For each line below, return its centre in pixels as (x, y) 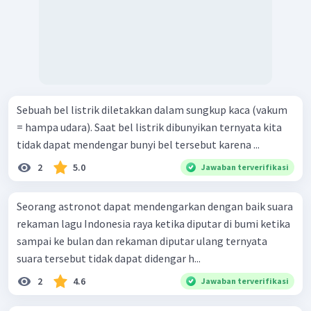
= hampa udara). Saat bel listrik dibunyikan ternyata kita (149, 127)
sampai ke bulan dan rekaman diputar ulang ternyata (142, 241)
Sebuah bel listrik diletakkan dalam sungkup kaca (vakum (152, 109)
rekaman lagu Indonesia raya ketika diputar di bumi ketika (153, 223)
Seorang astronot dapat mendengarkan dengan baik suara (155, 206)
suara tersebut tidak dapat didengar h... (109, 258)
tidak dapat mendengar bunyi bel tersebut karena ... (138, 144)
